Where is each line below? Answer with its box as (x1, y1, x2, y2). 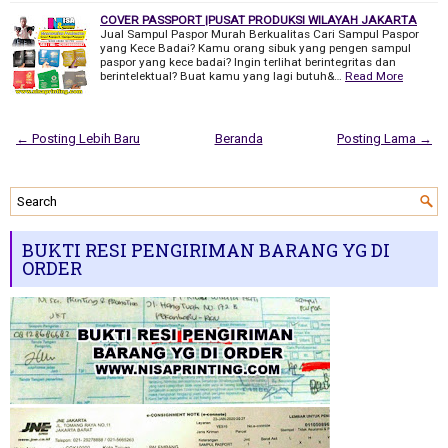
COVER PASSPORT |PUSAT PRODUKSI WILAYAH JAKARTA (100, 12, 417, 27)
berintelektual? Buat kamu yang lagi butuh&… (100, 68, 342, 83)
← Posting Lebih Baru (16, 130, 140, 146)
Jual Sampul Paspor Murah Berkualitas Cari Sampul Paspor (100, 26, 419, 41)
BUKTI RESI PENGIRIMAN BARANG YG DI (22, 237, 390, 262)
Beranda (214, 130, 263, 146)
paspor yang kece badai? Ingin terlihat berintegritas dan (100, 54, 396, 69)
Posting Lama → (337, 130, 432, 146)
